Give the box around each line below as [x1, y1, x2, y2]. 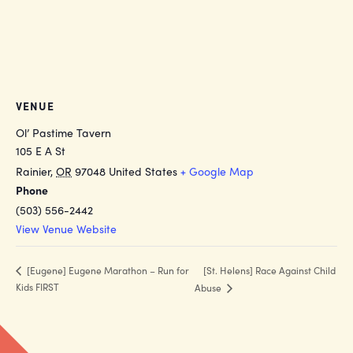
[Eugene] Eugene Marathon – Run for [24, 263, 189, 278]
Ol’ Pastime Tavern [16, 124, 111, 140]
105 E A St [16, 143, 65, 158]
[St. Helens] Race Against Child [203, 262, 336, 277]
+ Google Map [180, 163, 254, 179]
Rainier [16, 163, 50, 179]
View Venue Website [16, 221, 117, 236]
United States [109, 163, 177, 179]
